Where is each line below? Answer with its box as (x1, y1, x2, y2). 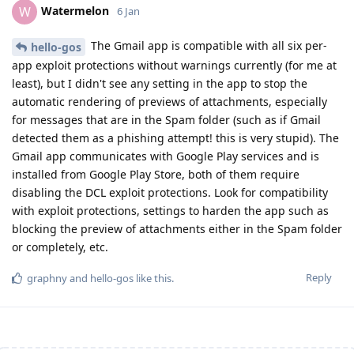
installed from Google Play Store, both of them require (12, 166, 299, 182)
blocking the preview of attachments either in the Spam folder (12, 220, 342, 236)
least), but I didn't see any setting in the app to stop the (12, 75, 307, 91)
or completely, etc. (12, 239, 108, 254)
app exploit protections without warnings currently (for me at (12, 57, 337, 73)
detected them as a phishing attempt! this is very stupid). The (12, 130, 339, 145)
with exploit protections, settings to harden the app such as (12, 202, 329, 218)
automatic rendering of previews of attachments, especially (12, 93, 327, 109)
